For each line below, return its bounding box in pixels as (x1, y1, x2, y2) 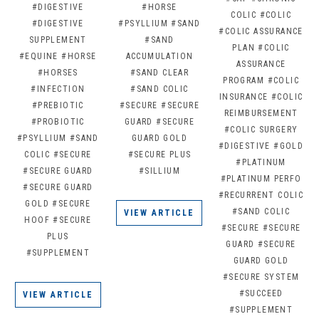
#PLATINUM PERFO (220, 174, 302, 184)
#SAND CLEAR (130, 68, 189, 78)
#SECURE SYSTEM (222, 272, 300, 283)
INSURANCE (219, 92, 268, 103)
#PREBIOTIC (31, 100, 84, 111)
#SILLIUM (138, 166, 181, 177)
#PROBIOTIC (31, 117, 85, 127)
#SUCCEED (239, 288, 283, 299)
